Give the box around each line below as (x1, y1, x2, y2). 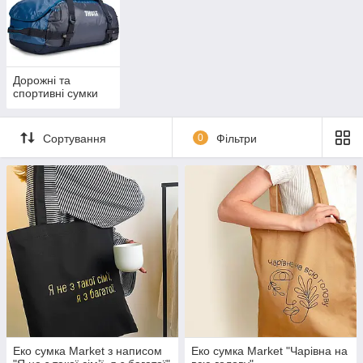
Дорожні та (13, 74, 70, 88)
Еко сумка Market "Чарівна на (191, 344, 348, 358)
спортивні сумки (13, 87, 98, 100)
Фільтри (216, 131, 257, 145)
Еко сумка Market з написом (13, 344, 162, 358)
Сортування (43, 131, 106, 145)
